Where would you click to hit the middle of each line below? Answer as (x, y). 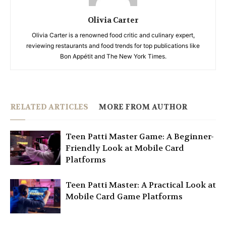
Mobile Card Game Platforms (124, 196)
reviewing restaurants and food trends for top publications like (113, 45)
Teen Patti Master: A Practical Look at (141, 185)
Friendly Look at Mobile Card (125, 148)
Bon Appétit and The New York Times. (113, 56)
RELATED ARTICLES (49, 107)
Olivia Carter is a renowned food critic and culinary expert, (113, 35)
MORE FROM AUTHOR (143, 107)
